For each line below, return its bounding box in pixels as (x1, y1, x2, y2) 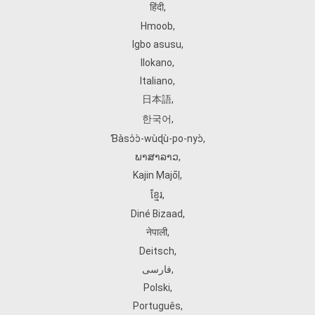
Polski (143, 282, 170, 293)
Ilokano (141, 57, 172, 68)
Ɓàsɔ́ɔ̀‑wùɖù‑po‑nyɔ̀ (110, 133, 203, 144)
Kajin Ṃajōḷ (133, 169, 180, 181)
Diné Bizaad (130, 208, 183, 219)
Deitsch (139, 245, 174, 257)
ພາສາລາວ (134, 151, 179, 162)
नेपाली (146, 226, 167, 238)
